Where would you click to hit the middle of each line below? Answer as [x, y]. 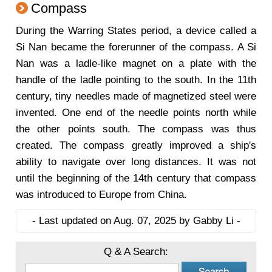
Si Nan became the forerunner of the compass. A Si [136, 47]
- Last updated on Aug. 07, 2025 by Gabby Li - [136, 221]
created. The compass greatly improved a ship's [136, 145]
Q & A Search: [136, 252]
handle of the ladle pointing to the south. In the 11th [136, 80]
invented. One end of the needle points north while [136, 113]
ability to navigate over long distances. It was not [136, 162]
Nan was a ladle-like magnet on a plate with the [136, 63]
